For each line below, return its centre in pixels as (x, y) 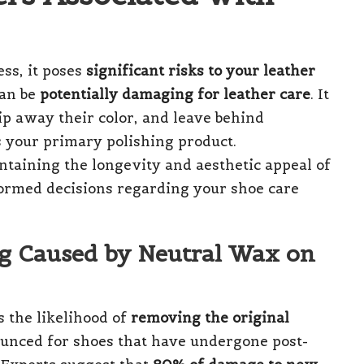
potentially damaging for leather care (175, 94)
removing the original (210, 317)
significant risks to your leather (201, 70)
